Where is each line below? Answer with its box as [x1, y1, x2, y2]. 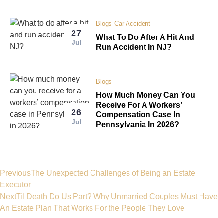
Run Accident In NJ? [96, 43, 172, 52]
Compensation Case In [96, 110, 181, 119]
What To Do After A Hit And [96, 33, 195, 42]
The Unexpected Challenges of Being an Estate [31, 169, 195, 178]
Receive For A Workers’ [96, 101, 182, 109]
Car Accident [114, 20, 151, 28]
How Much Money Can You [96, 91, 196, 100]
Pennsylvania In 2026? [96, 120, 180, 129]
